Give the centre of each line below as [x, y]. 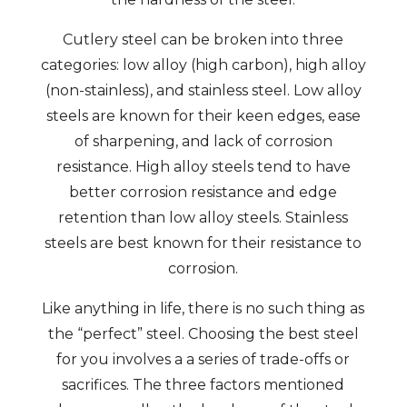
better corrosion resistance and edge [203, 192]
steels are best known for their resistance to [203, 243]
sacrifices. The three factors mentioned [203, 385]
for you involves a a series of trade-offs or [203, 359]
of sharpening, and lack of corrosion [203, 141]
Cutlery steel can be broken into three [203, 40]
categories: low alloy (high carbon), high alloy [203, 65]
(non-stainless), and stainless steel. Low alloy [203, 90]
